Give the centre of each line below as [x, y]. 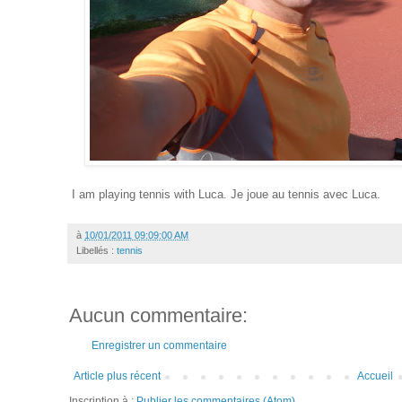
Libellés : [96, 250]
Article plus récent [117, 376]
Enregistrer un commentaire [159, 345]
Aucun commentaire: [158, 315]
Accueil [376, 376]
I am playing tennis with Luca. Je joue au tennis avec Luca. [226, 194]
